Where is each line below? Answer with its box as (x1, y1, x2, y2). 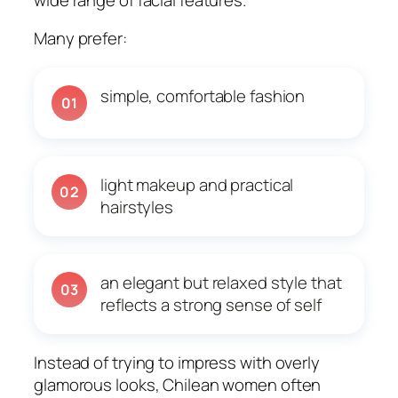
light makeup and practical (100, 173, 294, 197)
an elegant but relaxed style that (100, 271, 342, 295)
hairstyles (100, 195, 174, 219)
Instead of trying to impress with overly (34, 351, 320, 375)
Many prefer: (34, 27, 127, 51)
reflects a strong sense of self (100, 293, 322, 317)
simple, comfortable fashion (100, 84, 306, 108)
